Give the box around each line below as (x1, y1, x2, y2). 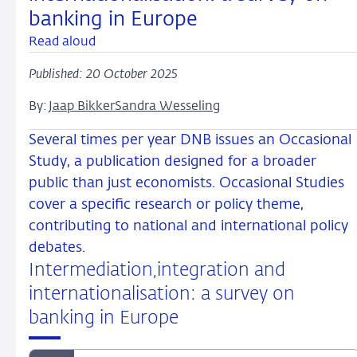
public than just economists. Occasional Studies (29, 175, 344, 190)
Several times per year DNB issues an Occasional (29, 132, 351, 147)
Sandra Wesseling (115, 100, 220, 113)
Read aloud (29, 35, 96, 49)
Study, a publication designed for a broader (29, 154, 316, 169)
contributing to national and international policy (29, 218, 348, 233)
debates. (29, 240, 85, 255)
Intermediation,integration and (29, 261, 285, 280)
